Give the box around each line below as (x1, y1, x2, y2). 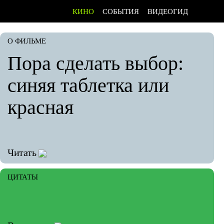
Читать (7, 147, 36, 158)
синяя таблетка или (7, 74, 169, 96)
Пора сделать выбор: (7, 52, 183, 74)
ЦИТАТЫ (7, 173, 38, 181)
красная (7, 96, 73, 118)
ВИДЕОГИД (147, 7, 188, 15)
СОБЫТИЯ (102, 7, 139, 15)
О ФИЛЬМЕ (7, 37, 46, 45)
